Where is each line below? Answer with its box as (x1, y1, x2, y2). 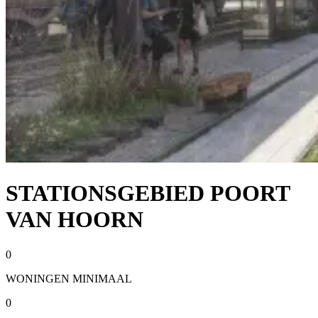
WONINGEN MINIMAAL (6, 272, 132, 285)
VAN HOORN (6, 207, 143, 233)
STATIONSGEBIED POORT (6, 180, 290, 207)
